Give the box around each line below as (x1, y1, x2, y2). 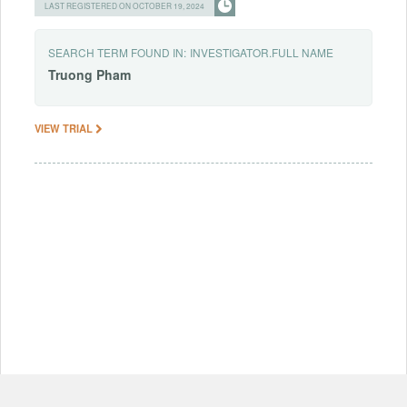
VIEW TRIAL (35, 120, 95, 135)
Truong (48, 65, 93, 84)
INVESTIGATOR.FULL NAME (190, 45, 333, 61)
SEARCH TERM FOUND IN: (48, 45, 186, 61)
